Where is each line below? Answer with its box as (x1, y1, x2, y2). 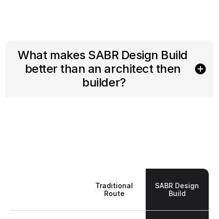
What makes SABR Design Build (18, 48, 188, 62)
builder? (82, 75, 126, 89)
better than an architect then (24, 62, 181, 76)
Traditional (95, 181, 133, 190)
